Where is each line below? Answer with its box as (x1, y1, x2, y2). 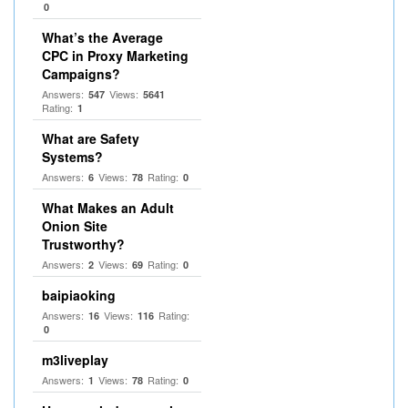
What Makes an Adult (42, 199, 174, 217)
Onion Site (42, 217, 107, 235)
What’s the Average (42, 28, 163, 46)
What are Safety (42, 129, 139, 148)
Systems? (42, 148, 103, 166)
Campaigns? (42, 65, 120, 83)
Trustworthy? (42, 235, 125, 253)
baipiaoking (42, 286, 116, 304)
